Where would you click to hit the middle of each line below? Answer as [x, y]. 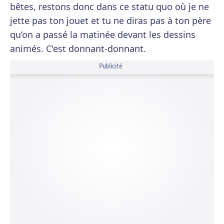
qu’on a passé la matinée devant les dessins [103, 34]
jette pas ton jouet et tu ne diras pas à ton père [110, 20]
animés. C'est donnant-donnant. [78, 48]
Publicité [110, 66]
